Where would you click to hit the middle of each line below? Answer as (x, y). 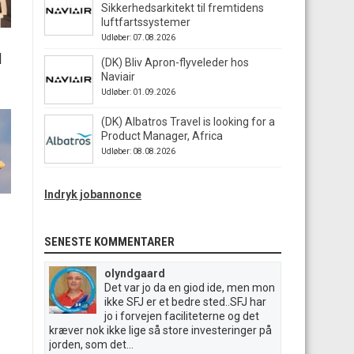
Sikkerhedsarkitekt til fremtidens (183, 8)
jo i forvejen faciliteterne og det (182, 316)
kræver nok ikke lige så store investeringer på (160, 330)
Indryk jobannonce (93, 194)
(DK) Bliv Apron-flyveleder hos (175, 62)
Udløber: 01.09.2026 (138, 92)
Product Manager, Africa (162, 136)
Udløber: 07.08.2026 (138, 38)
